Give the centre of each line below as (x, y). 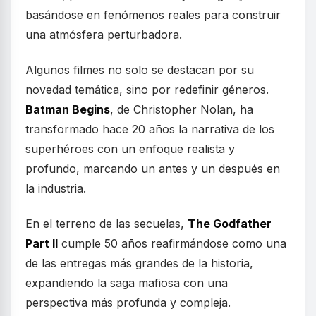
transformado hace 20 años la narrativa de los (150, 129)
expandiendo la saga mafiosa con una (127, 283)
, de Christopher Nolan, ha (182, 110)
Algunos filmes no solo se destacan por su (140, 70)
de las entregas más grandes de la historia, (139, 263)
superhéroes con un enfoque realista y (130, 149)
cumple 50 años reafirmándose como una (172, 244)
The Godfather (230, 224)
